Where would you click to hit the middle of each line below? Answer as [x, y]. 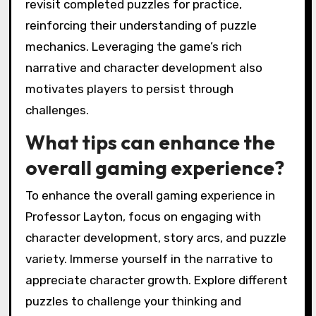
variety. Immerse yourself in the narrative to [149, 259]
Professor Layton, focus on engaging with [143, 217]
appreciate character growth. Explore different [156, 280]
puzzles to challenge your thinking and [133, 302]
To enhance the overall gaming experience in [150, 196]
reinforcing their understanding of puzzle [141, 25]
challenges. [57, 110]
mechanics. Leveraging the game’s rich [133, 46]
